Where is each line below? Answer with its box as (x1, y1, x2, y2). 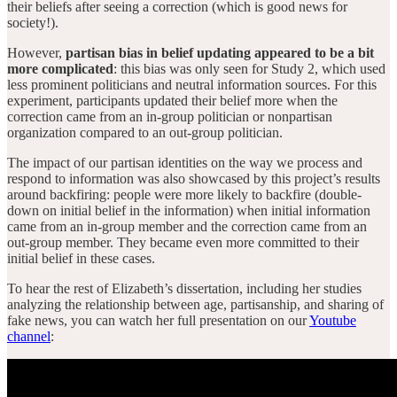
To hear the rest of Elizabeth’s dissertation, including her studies (7, 280, 362, 296)
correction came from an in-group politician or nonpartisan (7, 108, 332, 124)
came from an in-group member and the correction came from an (7, 218, 367, 234)
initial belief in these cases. (7, 250, 155, 266)
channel (7, 328, 51, 344)
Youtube (309, 312, 356, 328)
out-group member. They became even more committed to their (7, 234, 359, 250)
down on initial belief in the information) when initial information (7, 202, 370, 218)
